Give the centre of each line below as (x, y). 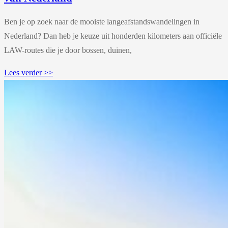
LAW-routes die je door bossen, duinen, (68, 50)
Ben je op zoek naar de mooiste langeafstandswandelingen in (102, 21)
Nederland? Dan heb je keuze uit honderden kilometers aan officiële (113, 36)
